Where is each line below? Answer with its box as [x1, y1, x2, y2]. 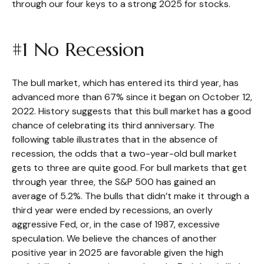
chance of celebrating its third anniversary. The [12, 119, 214, 131]
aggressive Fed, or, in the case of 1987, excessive [12, 218, 220, 230]
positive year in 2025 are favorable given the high [12, 246, 223, 259]
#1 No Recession [12, 38, 144, 61]
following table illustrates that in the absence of [12, 133, 217, 146]
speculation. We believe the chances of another [12, 232, 217, 245]
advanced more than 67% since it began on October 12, [12, 91, 252, 103]
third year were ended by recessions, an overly [12, 204, 213, 216]
